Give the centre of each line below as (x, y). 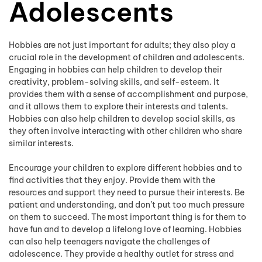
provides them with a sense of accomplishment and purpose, (128, 94)
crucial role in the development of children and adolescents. (127, 57)
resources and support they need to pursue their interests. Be (127, 192)
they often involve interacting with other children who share (125, 131)
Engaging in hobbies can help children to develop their (116, 70)
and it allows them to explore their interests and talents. (118, 106)
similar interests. (41, 143)
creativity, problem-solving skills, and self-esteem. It (114, 82)
